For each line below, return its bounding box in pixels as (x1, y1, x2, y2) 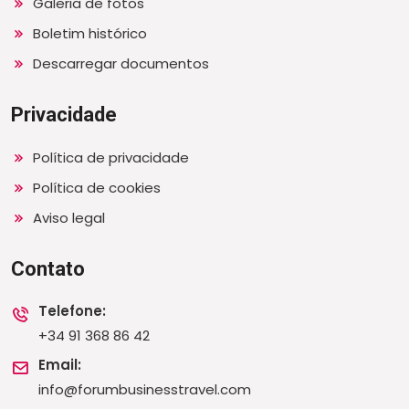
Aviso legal (29, 208, 105, 227)
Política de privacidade (29, 148, 189, 167)
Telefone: (38, 301, 106, 320)
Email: (38, 355, 81, 374)
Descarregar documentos (29, 54, 209, 73)
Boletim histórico (29, 24, 147, 43)
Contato (11, 257, 85, 280)
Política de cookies (29, 178, 161, 197)
